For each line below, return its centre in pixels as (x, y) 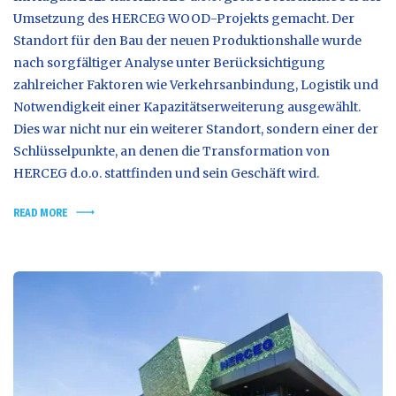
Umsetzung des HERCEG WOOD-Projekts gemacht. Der (184, 18)
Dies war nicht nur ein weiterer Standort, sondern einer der (196, 129)
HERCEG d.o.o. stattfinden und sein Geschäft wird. (166, 173)
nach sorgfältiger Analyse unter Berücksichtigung (169, 62)
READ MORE (40, 212)
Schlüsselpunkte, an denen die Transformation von (171, 151)
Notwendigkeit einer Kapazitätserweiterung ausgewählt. (187, 107)
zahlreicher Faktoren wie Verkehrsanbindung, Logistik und (196, 84)
